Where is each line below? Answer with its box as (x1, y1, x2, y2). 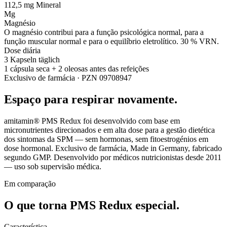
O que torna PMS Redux (4, 198, 135, 212)
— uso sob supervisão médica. (4, 162, 101, 171)
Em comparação (4, 179, 56, 188)
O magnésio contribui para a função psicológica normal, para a (4, 28, 204, 37)
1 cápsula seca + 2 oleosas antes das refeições (4, 64, 149, 73)
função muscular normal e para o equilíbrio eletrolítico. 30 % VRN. (4, 37, 219, 46)
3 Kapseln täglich (4, 55, 60, 64)
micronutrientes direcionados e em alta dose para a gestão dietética (4, 125, 215, 134)
